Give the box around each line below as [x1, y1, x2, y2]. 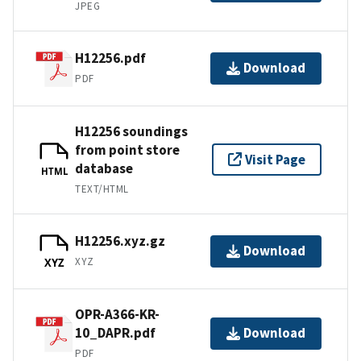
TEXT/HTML [75, 181, 129, 196]
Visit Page [245, 150, 305, 168]
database [75, 159, 133, 177]
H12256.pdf [75, 49, 146, 68]
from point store [75, 140, 180, 159]
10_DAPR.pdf [75, 323, 156, 342]
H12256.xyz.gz [75, 232, 165, 251]
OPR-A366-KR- [75, 305, 160, 323]
